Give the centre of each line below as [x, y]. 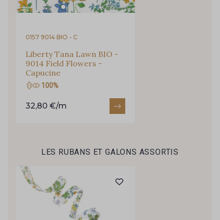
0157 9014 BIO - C [52, 37]
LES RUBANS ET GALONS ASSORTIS [110, 152]
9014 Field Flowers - [64, 63]
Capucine [43, 73]
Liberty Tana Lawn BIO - [72, 54]
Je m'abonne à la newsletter [103, 18]
